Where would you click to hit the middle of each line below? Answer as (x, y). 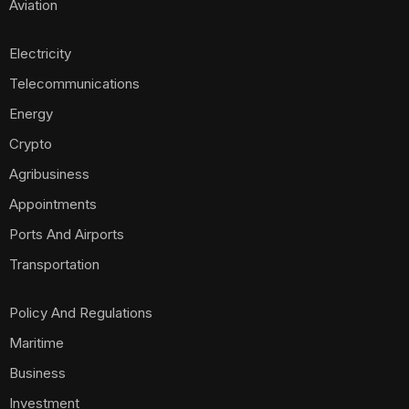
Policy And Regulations (81, 313)
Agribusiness (49, 174)
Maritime (37, 343)
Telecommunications (74, 84)
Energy (31, 114)
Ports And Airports (67, 234)
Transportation (54, 264)
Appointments (53, 204)
